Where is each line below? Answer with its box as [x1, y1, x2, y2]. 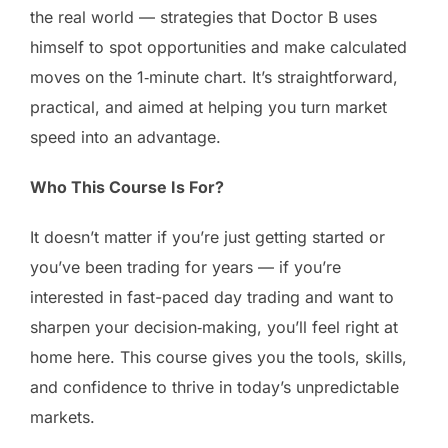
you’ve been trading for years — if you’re [30, 256, 341, 277]
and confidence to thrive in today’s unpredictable [30, 376, 399, 397]
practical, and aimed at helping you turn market [30, 96, 387, 117]
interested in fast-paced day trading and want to [30, 286, 394, 307]
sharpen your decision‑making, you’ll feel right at [30, 316, 398, 337]
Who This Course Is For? [30, 176, 224, 197]
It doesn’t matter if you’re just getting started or [30, 226, 385, 247]
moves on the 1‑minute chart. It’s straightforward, [30, 66, 398, 87]
